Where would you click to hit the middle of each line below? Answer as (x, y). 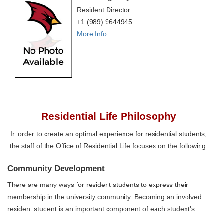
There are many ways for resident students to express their (98, 185)
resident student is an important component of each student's (101, 209)
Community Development (56, 168)
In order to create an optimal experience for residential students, (108, 133)
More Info (92, 34)
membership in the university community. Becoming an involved (104, 197)
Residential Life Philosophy (108, 116)
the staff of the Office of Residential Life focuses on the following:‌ (108, 146)
